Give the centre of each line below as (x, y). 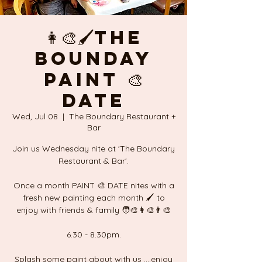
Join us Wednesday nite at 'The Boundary (94, 149)
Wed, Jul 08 (35, 117)
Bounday (94, 59)
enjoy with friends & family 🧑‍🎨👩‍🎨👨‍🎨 (94, 210)
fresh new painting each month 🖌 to (94, 198)
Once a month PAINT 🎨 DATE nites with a (94, 186)
